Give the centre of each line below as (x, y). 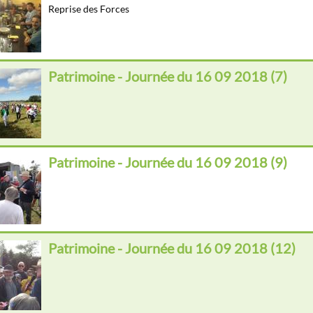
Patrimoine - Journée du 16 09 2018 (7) (168, 77)
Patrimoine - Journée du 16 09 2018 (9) (168, 162)
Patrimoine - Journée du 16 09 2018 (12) (172, 248)
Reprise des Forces (89, 9)
